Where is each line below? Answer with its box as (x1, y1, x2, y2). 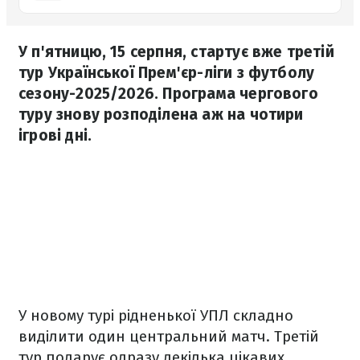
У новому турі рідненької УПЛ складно (18, 306, 293, 325)
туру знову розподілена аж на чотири (18, 105, 304, 124)
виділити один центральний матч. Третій (18, 327, 319, 346)
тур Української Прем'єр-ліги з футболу (18, 63, 315, 82)
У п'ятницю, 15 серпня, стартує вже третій (18, 43, 334, 61)
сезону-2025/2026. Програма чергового (18, 84, 318, 103)
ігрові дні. (18, 126, 92, 145)
